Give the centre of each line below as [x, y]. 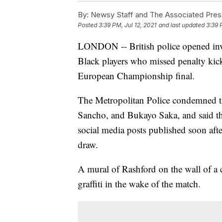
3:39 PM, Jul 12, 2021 [128, 25]
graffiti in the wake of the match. [139, 183]
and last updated [182, 25]
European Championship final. [136, 75]
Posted [88, 25]
